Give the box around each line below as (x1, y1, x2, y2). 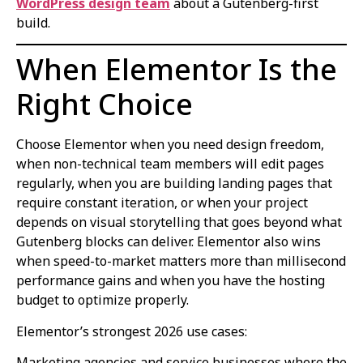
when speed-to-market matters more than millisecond (16, 252, 346, 271)
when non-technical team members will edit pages (16, 155, 324, 173)
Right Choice (16, 84, 193, 125)
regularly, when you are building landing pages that (16, 174, 332, 193)
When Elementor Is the (16, 49, 337, 90)
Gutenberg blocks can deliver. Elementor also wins (16, 233, 321, 251)
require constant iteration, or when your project (16, 194, 308, 212)
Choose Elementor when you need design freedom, (16, 135, 324, 154)
